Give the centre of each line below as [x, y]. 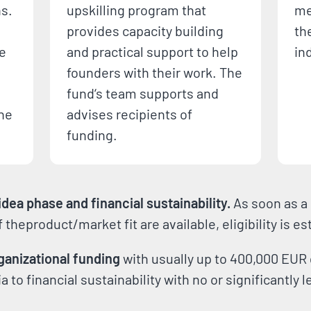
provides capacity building [145, 31]
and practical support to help [152, 51]
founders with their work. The [154, 72]
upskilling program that [136, 10]
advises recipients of [129, 114]
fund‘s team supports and [143, 93]
